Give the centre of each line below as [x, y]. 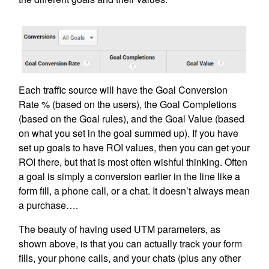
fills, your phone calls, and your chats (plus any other [130, 258]
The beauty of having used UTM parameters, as [120, 229]
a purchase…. [49, 205]
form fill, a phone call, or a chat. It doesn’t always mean [134, 191]
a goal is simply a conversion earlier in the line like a [130, 177]
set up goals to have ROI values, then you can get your [134, 148]
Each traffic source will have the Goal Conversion [123, 90]
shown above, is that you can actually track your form [131, 244]
